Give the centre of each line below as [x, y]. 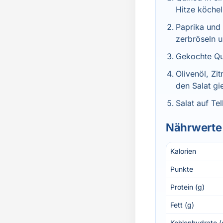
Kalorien [183, 151]
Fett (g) [182, 205]
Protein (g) [187, 187]
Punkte [182, 169]
